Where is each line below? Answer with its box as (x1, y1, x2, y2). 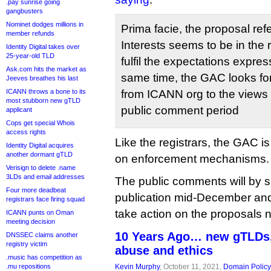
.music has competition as (6, 253, 82, 261)
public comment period (121, 104, 239, 117)
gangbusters (6, 7, 43, 15)
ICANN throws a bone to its (6, 88, 86, 95)
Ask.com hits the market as (6, 65, 87, 73)
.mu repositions (6, 263, 51, 270)
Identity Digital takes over (6, 43, 80, 50)
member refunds (6, 30, 54, 37)
